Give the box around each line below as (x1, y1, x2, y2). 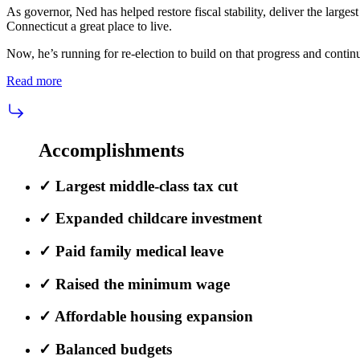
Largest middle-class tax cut (51, 177, 238, 194)
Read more (6, 73, 62, 88)
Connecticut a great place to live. (6, 18, 172, 33)
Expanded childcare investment (51, 210, 262, 227)
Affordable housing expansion (51, 308, 253, 325)
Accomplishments (39, 139, 184, 161)
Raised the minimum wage (51, 275, 230, 292)
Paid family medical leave (51, 242, 223, 260)
